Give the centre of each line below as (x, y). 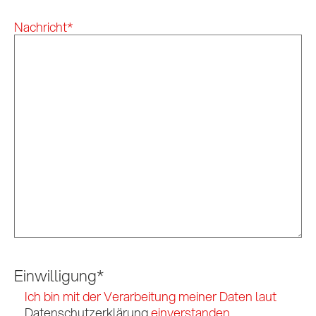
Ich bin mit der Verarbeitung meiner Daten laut (151, 296)
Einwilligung (55, 275)
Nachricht (41, 26)
